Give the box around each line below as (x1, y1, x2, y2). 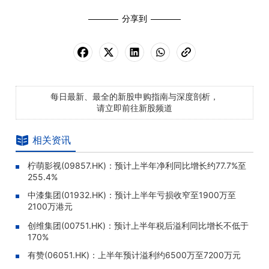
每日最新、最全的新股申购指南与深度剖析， (50, 91, 219, 101)
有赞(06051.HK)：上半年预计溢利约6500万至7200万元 (28, 250, 241, 260)
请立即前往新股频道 (97, 103, 172, 113)
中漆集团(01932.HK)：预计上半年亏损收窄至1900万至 (28, 190, 236, 200)
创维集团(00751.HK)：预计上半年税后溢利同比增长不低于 (28, 220, 249, 231)
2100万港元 (28, 201, 73, 211)
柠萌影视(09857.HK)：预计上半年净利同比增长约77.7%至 (28, 160, 246, 171)
